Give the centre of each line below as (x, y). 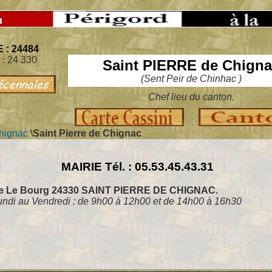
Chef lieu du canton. (191, 97)
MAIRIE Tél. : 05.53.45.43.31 (138, 167)
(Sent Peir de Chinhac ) (191, 79)
